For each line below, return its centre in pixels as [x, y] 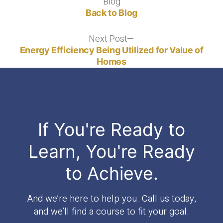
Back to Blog [111, 13]
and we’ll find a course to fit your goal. [111, 212]
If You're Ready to [111, 129]
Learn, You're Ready [111, 151]
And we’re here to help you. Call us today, [111, 199]
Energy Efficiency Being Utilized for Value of [111, 50]
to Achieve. [111, 173]
